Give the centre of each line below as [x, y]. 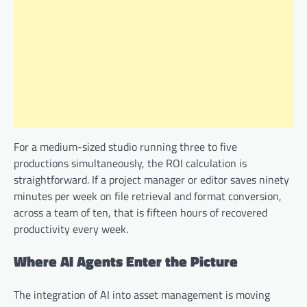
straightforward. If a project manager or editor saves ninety [151, 179]
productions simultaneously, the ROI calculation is [130, 163]
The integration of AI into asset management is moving [142, 295]
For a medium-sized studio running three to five [125, 146]
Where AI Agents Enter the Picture [126, 261]
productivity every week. [71, 229]
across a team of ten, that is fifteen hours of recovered [140, 212]
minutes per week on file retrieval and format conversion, [148, 196]
